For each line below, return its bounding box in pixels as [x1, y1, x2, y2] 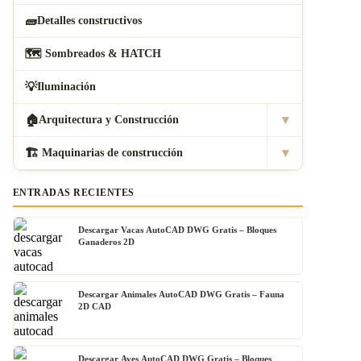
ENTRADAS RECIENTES [13, 187, 135, 199]
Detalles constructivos [37, 15, 142, 27]
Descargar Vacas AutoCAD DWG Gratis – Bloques [78, 225, 276, 235]
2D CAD [78, 301, 111, 312]
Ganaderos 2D [78, 237, 135, 247]
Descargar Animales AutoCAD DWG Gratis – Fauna [78, 289, 284, 300]
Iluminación [37, 81, 96, 93]
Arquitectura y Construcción [39, 114, 179, 127]
